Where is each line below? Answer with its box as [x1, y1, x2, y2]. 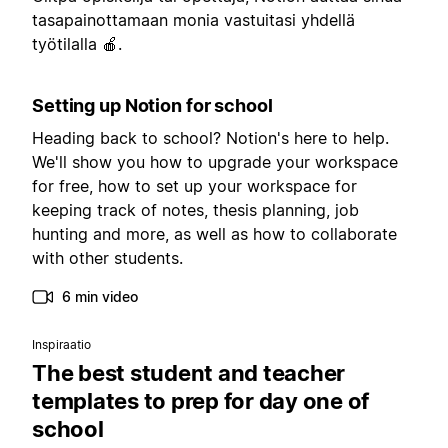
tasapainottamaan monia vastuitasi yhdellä [32, 10, 355, 31]
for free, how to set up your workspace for [32, 176, 357, 197]
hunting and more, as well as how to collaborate [32, 224, 397, 245]
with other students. [32, 248, 183, 269]
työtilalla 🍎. [32, 34, 122, 55]
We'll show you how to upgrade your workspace [32, 152, 398, 173]
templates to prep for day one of [32, 388, 369, 415]
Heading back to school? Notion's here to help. [32, 128, 389, 149]
